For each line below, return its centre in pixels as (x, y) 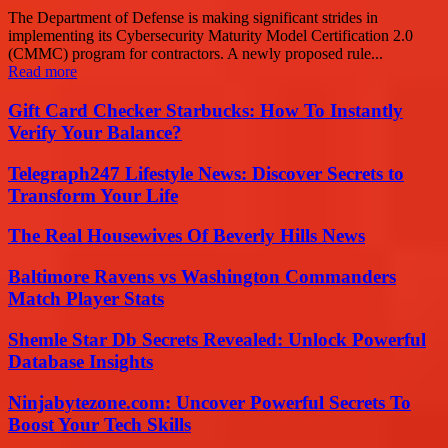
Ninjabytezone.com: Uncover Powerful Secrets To (209, 402)
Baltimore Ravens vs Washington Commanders (202, 277)
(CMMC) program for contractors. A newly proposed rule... (195, 54)
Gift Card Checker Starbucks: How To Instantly (205, 111)
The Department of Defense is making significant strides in (193, 18)
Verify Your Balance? (95, 133)
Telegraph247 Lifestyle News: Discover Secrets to (206, 173)
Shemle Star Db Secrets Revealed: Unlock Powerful (217, 339)
